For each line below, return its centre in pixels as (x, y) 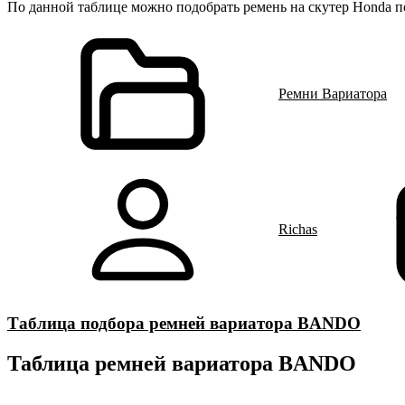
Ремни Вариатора (333, 94)
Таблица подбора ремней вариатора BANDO (184, 323)
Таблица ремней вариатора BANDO (182, 363)
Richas (298, 229)
